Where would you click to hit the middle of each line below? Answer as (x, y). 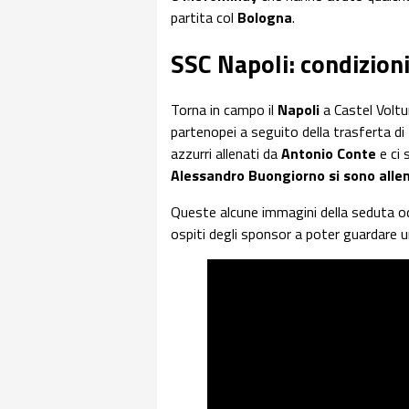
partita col (204, 17)
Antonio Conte (330, 154)
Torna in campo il (224, 110)
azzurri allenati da (226, 154)
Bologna (265, 17)
